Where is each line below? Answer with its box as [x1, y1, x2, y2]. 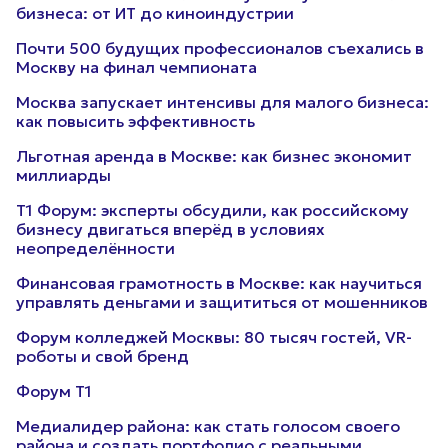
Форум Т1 [16, 381, 92, 401]
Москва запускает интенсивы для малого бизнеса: [16, 92, 429, 112]
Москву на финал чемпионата [16, 57, 257, 77]
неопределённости [16, 238, 175, 258]
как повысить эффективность [16, 111, 255, 131]
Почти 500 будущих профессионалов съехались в [16, 38, 424, 58]
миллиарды [16, 165, 111, 185]
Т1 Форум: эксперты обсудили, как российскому [16, 200, 409, 220]
